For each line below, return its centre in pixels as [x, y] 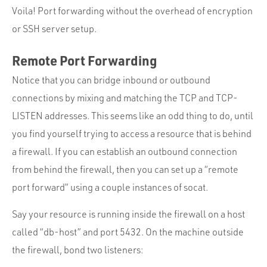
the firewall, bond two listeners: [77, 250]
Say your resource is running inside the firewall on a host [128, 214]
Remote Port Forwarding [85, 60]
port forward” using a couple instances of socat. [110, 187]
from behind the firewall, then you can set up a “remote [125, 170]
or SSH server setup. [54, 29]
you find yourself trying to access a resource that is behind [132, 134]
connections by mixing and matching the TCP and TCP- [125, 98]
